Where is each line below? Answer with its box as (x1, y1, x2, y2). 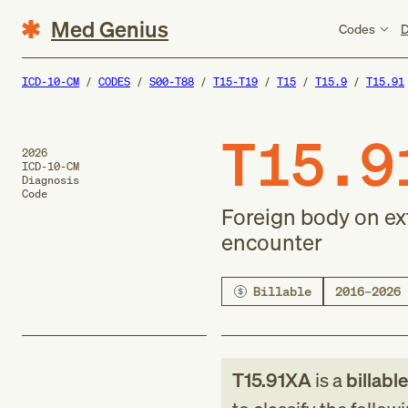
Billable (252, 282, 311, 300)
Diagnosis (22, 173, 79, 187)
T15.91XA (231, 367, 311, 393)
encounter (220, 228, 322, 257)
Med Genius (51, 14, 168, 44)
